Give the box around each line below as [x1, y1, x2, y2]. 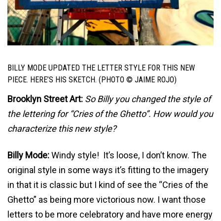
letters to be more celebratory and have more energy [7, 209, 213, 220]
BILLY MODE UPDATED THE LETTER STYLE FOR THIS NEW [7, 63, 195, 73]
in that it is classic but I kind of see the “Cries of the [7, 179, 208, 190]
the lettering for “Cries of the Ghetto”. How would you [7, 108, 213, 119]
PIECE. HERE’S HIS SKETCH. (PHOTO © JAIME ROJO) [7, 75, 177, 85]
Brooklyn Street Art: [7, 93, 83, 104]
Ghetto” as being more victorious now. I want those [7, 194, 206, 205]
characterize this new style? [7, 123, 116, 134]
